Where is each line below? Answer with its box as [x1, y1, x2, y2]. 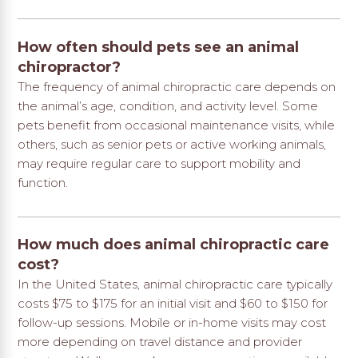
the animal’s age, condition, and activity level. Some [18, 97, 319, 113]
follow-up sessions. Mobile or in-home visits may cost [18, 315, 327, 331]
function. [18, 174, 69, 190]
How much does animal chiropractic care [18, 236, 330, 254]
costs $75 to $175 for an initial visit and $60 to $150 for [18, 296, 328, 312]
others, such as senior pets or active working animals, [18, 136, 327, 152]
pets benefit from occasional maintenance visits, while [18, 117, 336, 133]
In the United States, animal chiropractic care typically [18, 276, 333, 292]
